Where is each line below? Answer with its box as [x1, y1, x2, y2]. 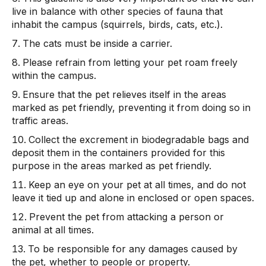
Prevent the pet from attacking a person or [29, 211, 224, 223]
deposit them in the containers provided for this [12, 147, 225, 159]
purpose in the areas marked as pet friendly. [12, 160, 211, 172]
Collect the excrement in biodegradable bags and [28, 134, 249, 145]
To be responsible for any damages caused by [28, 243, 237, 255]
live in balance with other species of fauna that [12, 5, 223, 17]
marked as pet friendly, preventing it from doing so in [12, 102, 251, 113]
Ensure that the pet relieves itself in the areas [23, 88, 226, 100]
